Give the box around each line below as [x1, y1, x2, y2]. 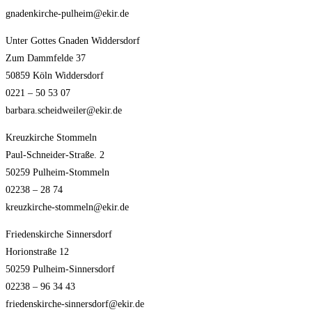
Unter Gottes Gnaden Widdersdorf [6, 36, 140, 46]
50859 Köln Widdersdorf [6, 70, 104, 81]
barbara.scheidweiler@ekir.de [6, 105, 122, 116]
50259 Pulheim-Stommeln [6, 167, 109, 178]
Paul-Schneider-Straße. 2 [6, 150, 104, 160]
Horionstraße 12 [6, 247, 69, 257]
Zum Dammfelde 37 [6, 53, 86, 63]
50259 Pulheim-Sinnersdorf [6, 264, 115, 274]
